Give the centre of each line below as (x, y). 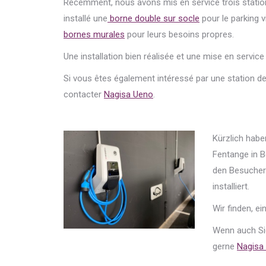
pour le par (221, 18)
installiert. (231, 186)
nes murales (101, 34)
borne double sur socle (153, 18)
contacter (84, 94)
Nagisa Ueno (129, 94)
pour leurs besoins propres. (179, 34)
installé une (85, 18)
